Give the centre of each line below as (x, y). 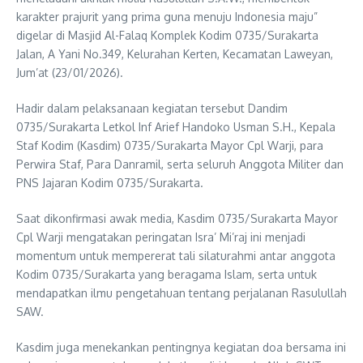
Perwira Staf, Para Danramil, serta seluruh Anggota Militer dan (180, 164)
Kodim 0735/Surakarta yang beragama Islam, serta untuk (167, 275)
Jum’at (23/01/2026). (70, 73)
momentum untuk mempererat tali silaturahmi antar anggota (176, 256)
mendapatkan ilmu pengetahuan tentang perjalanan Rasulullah (181, 293)
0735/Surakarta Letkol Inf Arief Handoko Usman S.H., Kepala (176, 127)
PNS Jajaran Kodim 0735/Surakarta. (110, 183)
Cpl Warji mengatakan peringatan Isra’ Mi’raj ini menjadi (161, 237)
